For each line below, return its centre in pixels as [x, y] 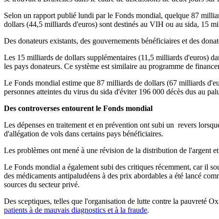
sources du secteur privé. [42, 185]
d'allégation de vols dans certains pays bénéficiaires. [84, 134]
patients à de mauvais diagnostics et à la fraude [76, 210]
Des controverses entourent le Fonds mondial [78, 109]
